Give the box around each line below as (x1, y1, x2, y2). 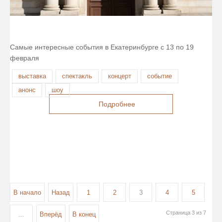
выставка (18, 72, 46, 80)
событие (147, 72, 172, 80)
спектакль (62, 72, 92, 80)
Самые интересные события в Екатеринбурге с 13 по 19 (10, 43, 194, 51)
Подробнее (98, 100, 135, 108)
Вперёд (40, 210, 62, 218)
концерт (108, 72, 131, 80)
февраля (10, 54, 39, 62)
